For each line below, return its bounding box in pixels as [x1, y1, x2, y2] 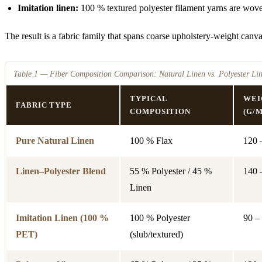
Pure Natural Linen [16, 135, 94, 146]
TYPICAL [130, 94, 167, 103]
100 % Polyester [130, 212, 190, 223]
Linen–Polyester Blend [16, 166, 106, 176]
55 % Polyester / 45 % [130, 166, 212, 176]
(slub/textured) [130, 229, 183, 239]
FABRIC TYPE [16, 100, 73, 109]
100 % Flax [130, 135, 173, 146]
